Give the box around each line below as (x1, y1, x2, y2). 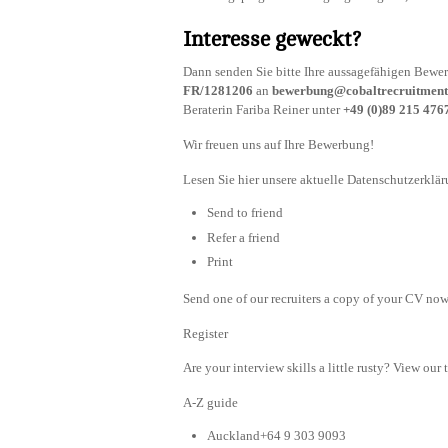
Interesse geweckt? (183, 28, 361, 52)
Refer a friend (207, 229, 280, 245)
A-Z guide (183, 394, 238, 410)
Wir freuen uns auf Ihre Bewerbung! (183, 137, 374, 153)
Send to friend (207, 205, 283, 221)
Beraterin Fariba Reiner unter (183, 102, 343, 118)
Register (183, 325, 228, 341)
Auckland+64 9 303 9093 (207, 428, 346, 444)
